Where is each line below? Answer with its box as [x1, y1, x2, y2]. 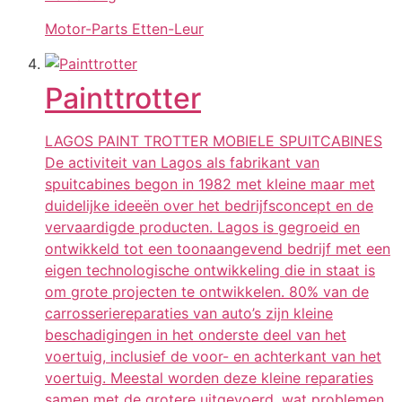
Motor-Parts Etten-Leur [45, 20, 204, 39]
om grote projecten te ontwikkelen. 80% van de [45, 282, 369, 301]
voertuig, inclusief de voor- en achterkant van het [45, 346, 381, 365]
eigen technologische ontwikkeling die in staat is [45, 260, 375, 279]
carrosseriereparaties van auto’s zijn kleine [45, 303, 333, 322]
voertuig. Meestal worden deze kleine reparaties [45, 368, 373, 387]
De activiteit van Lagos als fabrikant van [45, 153, 319, 171]
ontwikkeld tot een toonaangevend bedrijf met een [45, 239, 390, 258]
